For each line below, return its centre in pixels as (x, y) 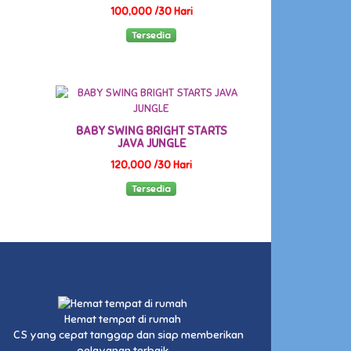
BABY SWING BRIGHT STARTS (151, 130)
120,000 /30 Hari (152, 165)
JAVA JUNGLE (151, 143)
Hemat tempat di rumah (122, 320)
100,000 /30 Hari (151, 11)
